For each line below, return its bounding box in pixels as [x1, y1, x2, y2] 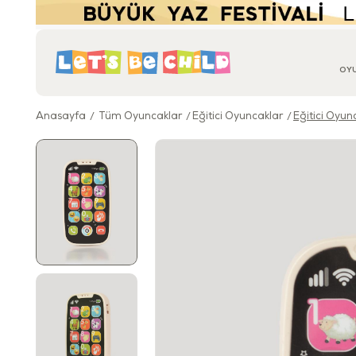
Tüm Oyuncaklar [99, 112, 182, 122]
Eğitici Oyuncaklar [192, 112, 283, 122]
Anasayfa [36, 112, 86, 122]
